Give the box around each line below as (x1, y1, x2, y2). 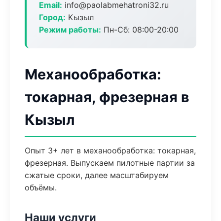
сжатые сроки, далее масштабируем (25, 170, 169, 180)
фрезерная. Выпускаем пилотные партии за (25, 158, 195, 168)
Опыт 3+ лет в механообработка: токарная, (25, 146, 196, 155)
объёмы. (25, 183, 57, 192)
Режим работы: (39, 25, 101, 35)
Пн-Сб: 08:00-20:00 (101, 25, 179, 35)
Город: (39, 12, 66, 22)
